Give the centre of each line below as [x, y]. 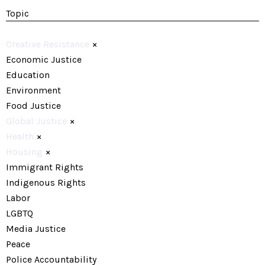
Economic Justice [44, 59]
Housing [24, 152]
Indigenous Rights [46, 182]
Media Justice [36, 229]
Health [20, 136]
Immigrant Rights [45, 167]
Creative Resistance [48, 44]
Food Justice [33, 106]
